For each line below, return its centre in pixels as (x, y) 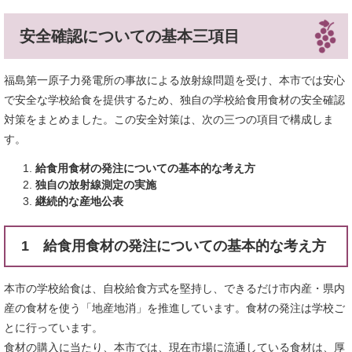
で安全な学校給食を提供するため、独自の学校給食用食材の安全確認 (174, 100)
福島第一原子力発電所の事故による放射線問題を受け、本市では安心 (174, 80)
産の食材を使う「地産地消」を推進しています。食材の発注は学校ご (174, 308)
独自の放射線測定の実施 (96, 185)
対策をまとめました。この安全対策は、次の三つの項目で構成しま (169, 119)
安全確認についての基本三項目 (130, 36)
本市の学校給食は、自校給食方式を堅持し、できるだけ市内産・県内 (174, 288)
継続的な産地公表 (79, 201)
